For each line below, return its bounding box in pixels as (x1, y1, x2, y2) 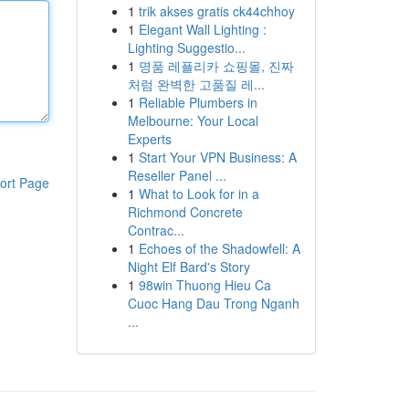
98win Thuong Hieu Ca (138, 276, 271, 294)
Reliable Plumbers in (138, 93, 257, 111)
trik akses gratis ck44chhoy (138, 2, 295, 20)
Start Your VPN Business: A (138, 148, 297, 166)
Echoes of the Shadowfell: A (138, 239, 300, 257)
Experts (127, 130, 172, 148)
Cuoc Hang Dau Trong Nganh (127, 294, 299, 312)
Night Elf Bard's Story (127, 257, 250, 276)
